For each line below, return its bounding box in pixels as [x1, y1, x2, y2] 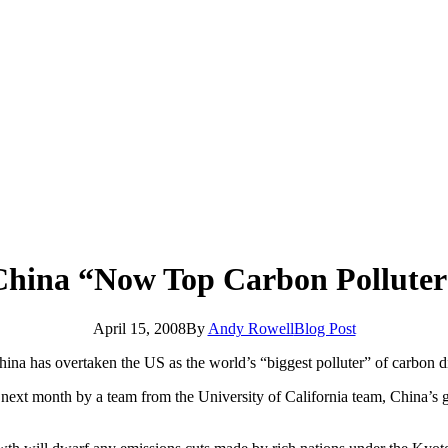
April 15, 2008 [92, 319, 186, 337]
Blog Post [293, 319, 356, 337]
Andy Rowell [207, 319, 294, 337]
